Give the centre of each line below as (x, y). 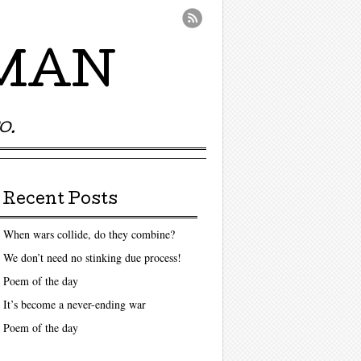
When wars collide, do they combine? (89, 234)
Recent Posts (60, 200)
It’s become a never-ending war (74, 305)
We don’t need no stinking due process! (92, 258)
